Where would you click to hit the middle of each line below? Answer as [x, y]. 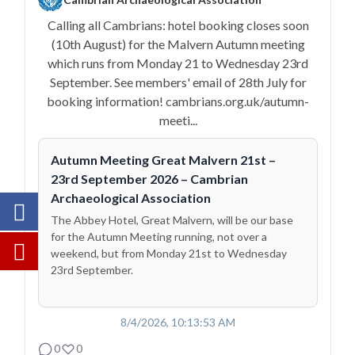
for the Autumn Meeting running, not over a [159, 237]
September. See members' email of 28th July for [178, 82]
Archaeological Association [131, 198]
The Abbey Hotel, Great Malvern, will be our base [172, 220]
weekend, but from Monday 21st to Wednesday [169, 253]
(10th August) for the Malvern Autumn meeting [178, 44]
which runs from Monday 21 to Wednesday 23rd [178, 63]
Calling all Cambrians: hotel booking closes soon [178, 25]
